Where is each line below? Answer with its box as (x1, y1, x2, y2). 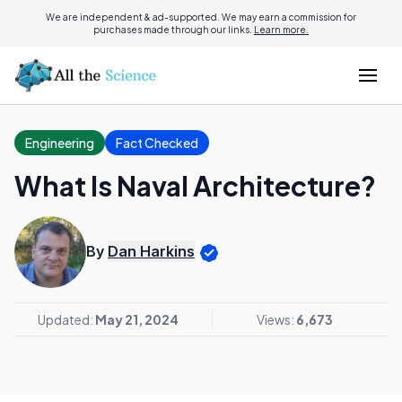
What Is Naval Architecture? (14, 169, 376, 203)
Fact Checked (116, 135, 198, 151)
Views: (257, 311, 296, 328)
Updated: (37, 311, 95, 328)
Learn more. (254, 24, 309, 35)
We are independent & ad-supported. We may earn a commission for (46, 12, 356, 22)
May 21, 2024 (94, 311, 179, 328)
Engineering (25, 135, 94, 151)
